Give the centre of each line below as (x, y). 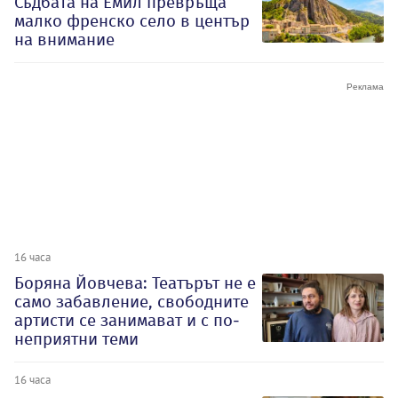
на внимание (64, 40)
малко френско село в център (132, 21)
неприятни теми (76, 339)
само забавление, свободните (131, 302)
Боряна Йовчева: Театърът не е (135, 283)
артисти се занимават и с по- (127, 321)
